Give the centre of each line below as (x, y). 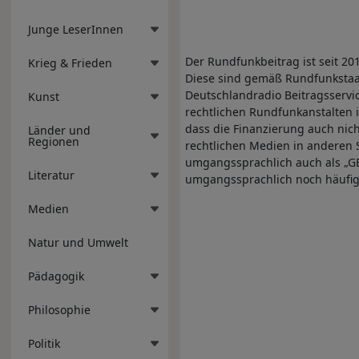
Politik (44, 343)
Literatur (51, 175)
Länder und (59, 130)
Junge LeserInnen (76, 29)
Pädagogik (56, 276)
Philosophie (59, 309)
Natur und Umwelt (78, 242)
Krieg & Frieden (70, 63)
